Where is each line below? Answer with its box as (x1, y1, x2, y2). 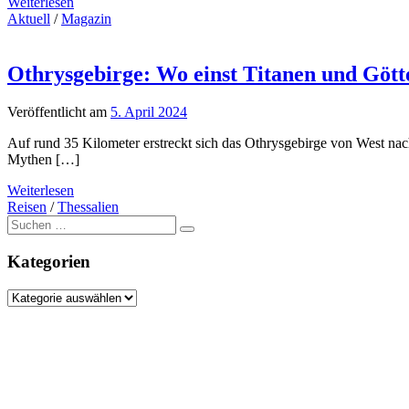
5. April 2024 (110, 104, 187, 121)
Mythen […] (7, 152, 79, 168)
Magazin (61, 10, 111, 26)
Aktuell (7, 10, 50, 26)
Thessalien (58, 199, 119, 215)
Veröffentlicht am (7, 104, 110, 121)
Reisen (7, 199, 47, 215)
